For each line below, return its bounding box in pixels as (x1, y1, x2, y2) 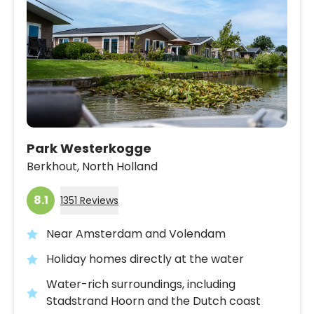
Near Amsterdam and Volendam (46, 225, 226, 242)
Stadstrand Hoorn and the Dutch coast (46, 292, 261, 309)
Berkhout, (27, 158, 79, 175)
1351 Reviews (60, 193, 118, 207)
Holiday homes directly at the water (46, 250, 244, 267)
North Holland (82, 158, 158, 175)
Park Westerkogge (27, 139, 151, 157)
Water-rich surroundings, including (46, 275, 235, 292)
